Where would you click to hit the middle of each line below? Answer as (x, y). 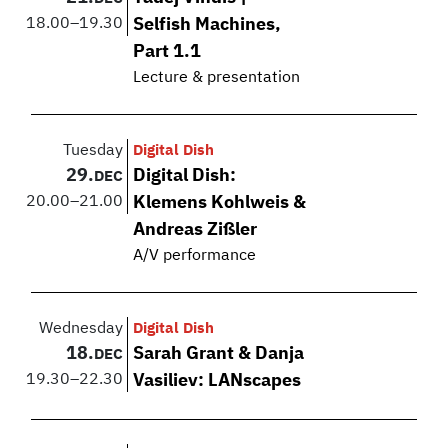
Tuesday (93, 150)
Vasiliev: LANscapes (217, 380)
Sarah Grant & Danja (219, 353)
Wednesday (81, 328)
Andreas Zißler (195, 229)
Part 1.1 (167, 51)
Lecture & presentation (217, 77)
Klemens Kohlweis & (220, 202)
